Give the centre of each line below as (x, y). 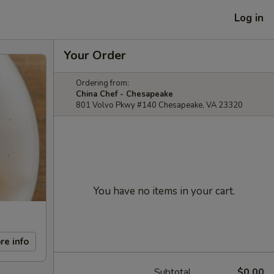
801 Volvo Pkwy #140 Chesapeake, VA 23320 (159, 105)
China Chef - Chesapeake (124, 94)
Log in (249, 18)
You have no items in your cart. (164, 191)
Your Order (95, 55)
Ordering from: (102, 83)
